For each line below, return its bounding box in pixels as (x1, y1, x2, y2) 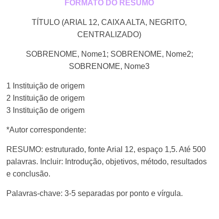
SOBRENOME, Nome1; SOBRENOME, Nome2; (25, 50, 193, 58)
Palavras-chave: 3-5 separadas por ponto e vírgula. (6, 189, 183, 197)
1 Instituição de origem (6, 82, 85, 90)
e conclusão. (6, 170, 51, 178)
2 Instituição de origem (6, 94, 85, 102)
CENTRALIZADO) (77, 30, 142, 39)
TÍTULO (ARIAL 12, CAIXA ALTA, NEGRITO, (32, 18, 187, 26)
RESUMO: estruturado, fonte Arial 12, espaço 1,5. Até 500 (6, 145, 206, 153)
